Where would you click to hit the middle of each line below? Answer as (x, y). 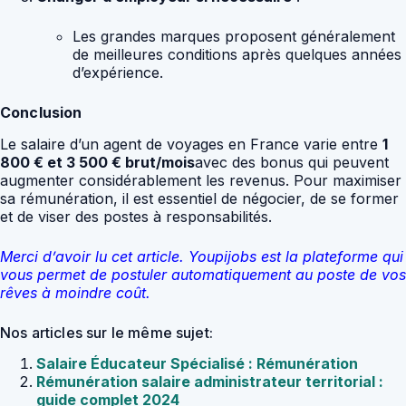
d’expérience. (118, 72)
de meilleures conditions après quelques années (237, 54)
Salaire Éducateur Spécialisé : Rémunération (197, 364)
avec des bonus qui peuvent (292, 162)
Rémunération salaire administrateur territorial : (210, 382)
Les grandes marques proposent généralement (234, 36)
